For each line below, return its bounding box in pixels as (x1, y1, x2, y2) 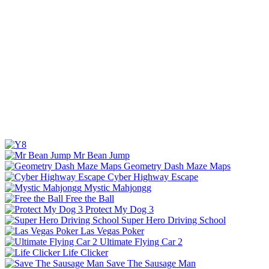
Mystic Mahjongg (84, 182, 151, 193)
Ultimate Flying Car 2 (100, 236, 183, 247)
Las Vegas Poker (80, 225, 144, 236)
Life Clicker (62, 247, 108, 258)
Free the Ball (65, 193, 114, 204)
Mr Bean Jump (73, 150, 130, 160)
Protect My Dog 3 (85, 204, 154, 214)
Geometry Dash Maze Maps (124, 160, 231, 171)
